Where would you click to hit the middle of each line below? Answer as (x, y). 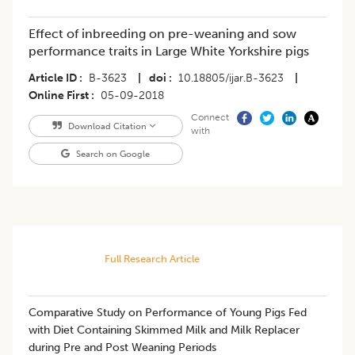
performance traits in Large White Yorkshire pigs (169, 52)
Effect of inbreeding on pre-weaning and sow (162, 34)
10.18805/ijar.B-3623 (231, 78)
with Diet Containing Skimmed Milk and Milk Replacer (164, 330)
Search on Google (112, 154)
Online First (59, 96)
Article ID (53, 78)
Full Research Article (152, 259)
